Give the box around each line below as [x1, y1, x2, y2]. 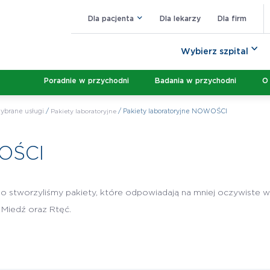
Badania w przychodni [154, 77, 236, 84]
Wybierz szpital [181, 47, 248, 56]
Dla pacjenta [88, 14, 134, 22]
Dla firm [218, 14, 246, 22]
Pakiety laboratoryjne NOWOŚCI [122, 108, 227, 115]
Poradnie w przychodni [44, 77, 130, 84]
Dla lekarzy [160, 14, 201, 22]
